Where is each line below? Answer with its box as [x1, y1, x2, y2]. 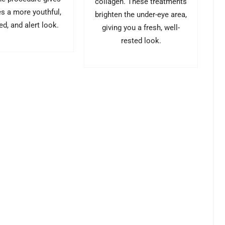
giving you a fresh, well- [102, 23, 180, 32]
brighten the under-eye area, [95, 10, 187, 19]
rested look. [121, 36, 161, 45]
